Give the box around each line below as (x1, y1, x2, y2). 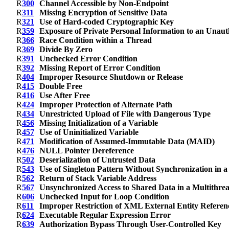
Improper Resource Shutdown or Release (39, 73, 183, 82)
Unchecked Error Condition (39, 54, 138, 63)
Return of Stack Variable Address (39, 174, 156, 183)
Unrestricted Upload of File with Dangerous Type (39, 109, 211, 119)
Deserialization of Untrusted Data (39, 155, 155, 165)
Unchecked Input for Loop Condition (39, 192, 169, 201)
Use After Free (39, 91, 90, 100)
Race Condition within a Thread (39, 36, 152, 45)
